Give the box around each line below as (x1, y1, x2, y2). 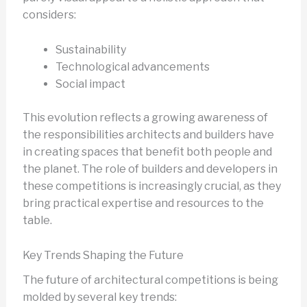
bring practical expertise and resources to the (22, 196, 264, 210)
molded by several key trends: (22, 290, 177, 304)
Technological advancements (55, 60, 210, 73)
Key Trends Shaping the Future (22, 248, 184, 262)
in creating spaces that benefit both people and (22, 145, 272, 158)
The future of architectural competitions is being (22, 273, 278, 286)
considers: (22, 8, 76, 22)
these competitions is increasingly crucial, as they (22, 179, 281, 193)
